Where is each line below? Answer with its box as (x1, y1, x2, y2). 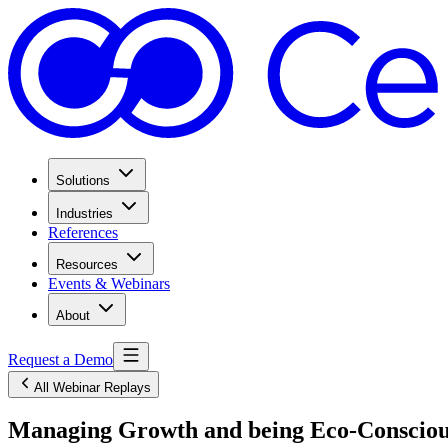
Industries (56, 205, 113, 221)
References (48, 223, 118, 241)
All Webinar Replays (34, 379, 151, 395)
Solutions (56, 172, 110, 188)
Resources (56, 256, 118, 272)
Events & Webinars (48, 274, 170, 292)
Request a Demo (8, 350, 113, 368)
